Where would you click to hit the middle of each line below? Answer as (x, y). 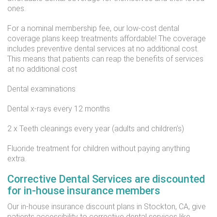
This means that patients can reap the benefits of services (105, 59)
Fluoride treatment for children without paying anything (99, 148)
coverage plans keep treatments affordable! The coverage (107, 39)
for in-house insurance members (84, 191)
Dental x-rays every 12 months (59, 109)
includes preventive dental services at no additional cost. (103, 49)
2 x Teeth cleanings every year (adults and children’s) (96, 129)
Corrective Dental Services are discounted (106, 179)
